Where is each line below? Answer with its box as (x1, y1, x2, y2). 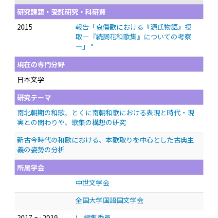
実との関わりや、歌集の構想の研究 (17, 117, 126, 127)
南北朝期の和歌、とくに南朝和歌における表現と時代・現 (17, 108, 194, 117)
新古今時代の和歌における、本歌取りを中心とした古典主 (17, 135, 194, 145)
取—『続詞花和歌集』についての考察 (75, 32, 191, 41)
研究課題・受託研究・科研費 (17, 7, 106, 17)
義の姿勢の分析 (17, 145, 65, 154)
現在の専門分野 (17, 59, 65, 69)
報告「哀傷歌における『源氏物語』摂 (75, 22, 191, 32)
